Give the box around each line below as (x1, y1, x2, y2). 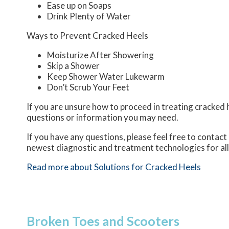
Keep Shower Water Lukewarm (47, 71, 165, 82)
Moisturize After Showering (47, 50, 154, 61)
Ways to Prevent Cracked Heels (27, 30, 148, 41)
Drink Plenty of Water (47, 11, 131, 22)
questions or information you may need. (27, 112, 180, 123)
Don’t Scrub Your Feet (47, 82, 129, 93)
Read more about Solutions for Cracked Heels (27, 162, 201, 173)
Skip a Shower (47, 60, 100, 72)
